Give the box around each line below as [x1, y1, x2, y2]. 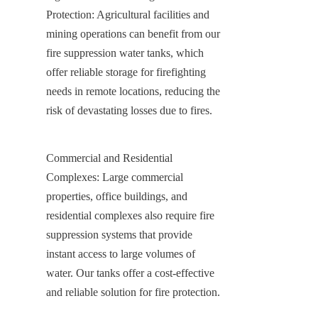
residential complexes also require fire [46, 209, 214, 221]
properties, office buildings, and [46, 190, 187, 202]
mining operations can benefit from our [46, 27, 220, 40]
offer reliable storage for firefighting [46, 65, 206, 78]
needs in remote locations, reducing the [46, 84, 220, 97]
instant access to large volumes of [46, 247, 195, 260]
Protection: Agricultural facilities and [46, 8, 209, 21]
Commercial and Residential [46, 151, 172, 164]
